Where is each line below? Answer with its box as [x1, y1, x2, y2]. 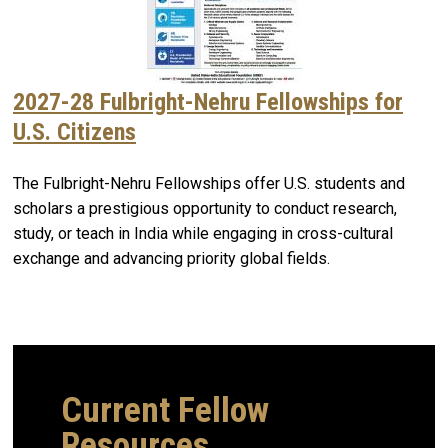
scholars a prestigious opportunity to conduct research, [13, 199, 397, 219]
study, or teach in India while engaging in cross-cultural [13, 224, 393, 244]
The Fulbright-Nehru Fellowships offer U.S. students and [13, 174, 405, 194]
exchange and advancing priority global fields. [13, 249, 330, 269]
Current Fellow [61, 389, 269, 432]
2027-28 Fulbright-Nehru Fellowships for [13, 88, 403, 117]
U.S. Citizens [13, 118, 136, 147]
